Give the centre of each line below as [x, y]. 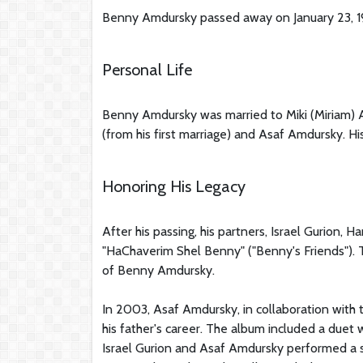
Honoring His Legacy [174, 186]
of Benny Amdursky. [158, 270]
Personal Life [147, 69]
